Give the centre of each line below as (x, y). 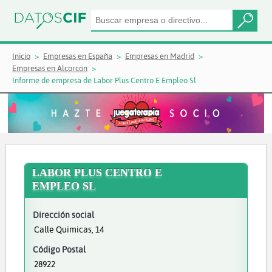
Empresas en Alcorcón (50, 68)
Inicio (21, 56)
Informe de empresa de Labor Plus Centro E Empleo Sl (104, 80)
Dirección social (63, 215)
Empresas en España (78, 56)
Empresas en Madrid (160, 56)
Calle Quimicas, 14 (69, 229)
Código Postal (59, 249)
